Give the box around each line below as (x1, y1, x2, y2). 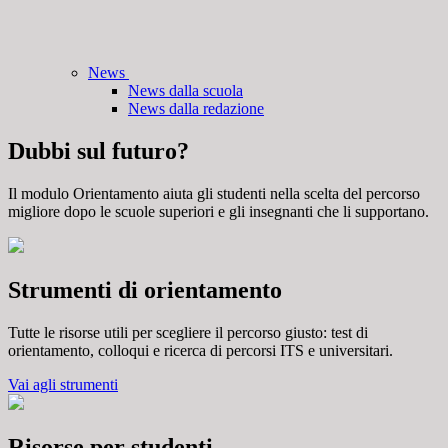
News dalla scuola (128, 82, 243, 100)
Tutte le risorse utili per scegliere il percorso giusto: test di (8, 323, 368, 341)
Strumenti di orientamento (8, 276, 282, 303)
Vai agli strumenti (8, 375, 118, 393)
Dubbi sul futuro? (8, 138, 189, 165)
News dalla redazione (128, 100, 264, 118)
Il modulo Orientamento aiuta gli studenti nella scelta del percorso (8, 184, 420, 202)
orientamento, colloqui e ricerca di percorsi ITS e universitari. (8, 341, 393, 359)
